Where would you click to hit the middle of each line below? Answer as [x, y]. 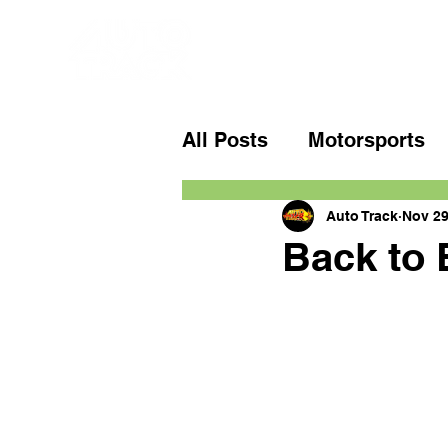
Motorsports [366, 140]
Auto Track [362, 215]
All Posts [225, 140]
